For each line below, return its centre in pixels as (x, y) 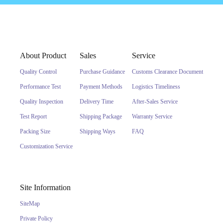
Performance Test (40, 87)
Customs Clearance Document (167, 72)
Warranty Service (152, 116)
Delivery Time (97, 102)
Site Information (45, 187)
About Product (43, 56)
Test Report (33, 116)
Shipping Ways (98, 131)
